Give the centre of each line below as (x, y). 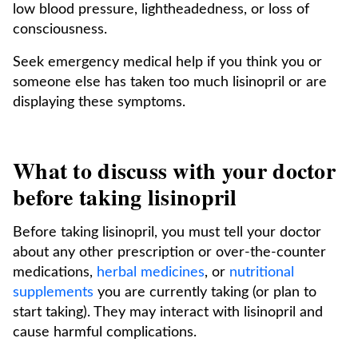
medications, (55, 272)
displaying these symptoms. (99, 102)
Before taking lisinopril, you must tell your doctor (167, 233)
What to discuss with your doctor (174, 171)
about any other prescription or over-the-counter (169, 253)
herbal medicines (151, 272)
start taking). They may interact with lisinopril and (168, 312)
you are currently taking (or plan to (205, 292)
